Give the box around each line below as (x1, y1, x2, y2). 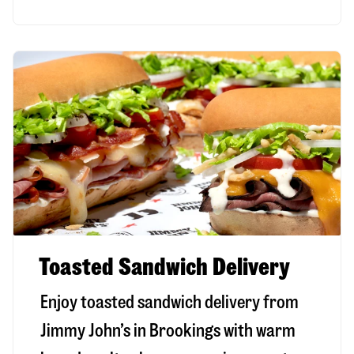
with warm (220, 321, 296, 340)
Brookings (149, 321, 220, 340)
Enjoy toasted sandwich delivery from (40, 292, 299, 311)
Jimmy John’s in (40, 321, 149, 340)
